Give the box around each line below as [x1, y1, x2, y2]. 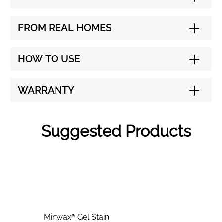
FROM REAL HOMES [17, 22, 111, 34]
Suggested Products [41, 122, 191, 141]
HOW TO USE [17, 53, 80, 65]
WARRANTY [17, 84, 74, 97]
